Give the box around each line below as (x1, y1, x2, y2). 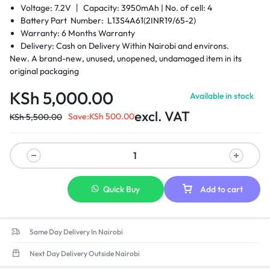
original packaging (10, 66, 79, 77)
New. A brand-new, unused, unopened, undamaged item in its (10, 53, 242, 64)
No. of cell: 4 (165, 2, 213, 13)
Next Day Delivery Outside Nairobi (30, 249, 140, 258)
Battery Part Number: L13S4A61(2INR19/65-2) (20, 15, 196, 26)
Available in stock (190, 90, 254, 101)
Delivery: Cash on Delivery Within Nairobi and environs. (20, 40, 230, 51)
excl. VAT (134, 108, 190, 125)
